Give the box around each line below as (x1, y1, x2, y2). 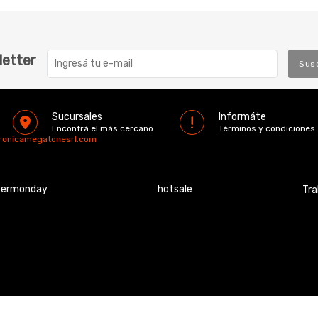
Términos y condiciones (218, 123, 315, 133)
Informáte (218, 110, 266, 123)
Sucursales (51, 110, 102, 123)
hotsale (157, 182, 192, 195)
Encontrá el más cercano (51, 123, 153, 133)
